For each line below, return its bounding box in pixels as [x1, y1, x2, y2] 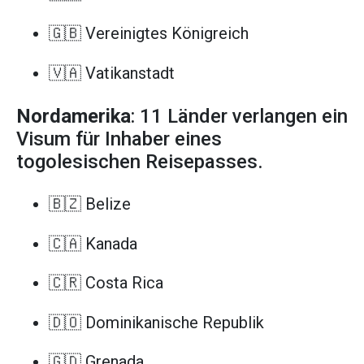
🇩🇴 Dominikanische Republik [49, 312, 264, 332]
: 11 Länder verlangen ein [131, 104, 348, 128]
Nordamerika [16, 104, 131, 128]
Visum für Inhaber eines [16, 127, 222, 150]
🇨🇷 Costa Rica [49, 273, 163, 293]
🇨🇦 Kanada [49, 233, 137, 253]
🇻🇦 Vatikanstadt [49, 63, 175, 83]
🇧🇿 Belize [49, 193, 131, 214]
